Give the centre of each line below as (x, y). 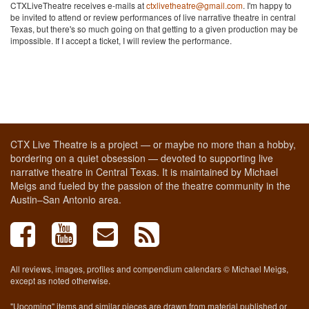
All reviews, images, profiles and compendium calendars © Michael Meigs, (149, 269)
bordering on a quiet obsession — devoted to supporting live (142, 158)
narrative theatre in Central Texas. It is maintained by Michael (144, 172)
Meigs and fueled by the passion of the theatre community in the (150, 186)
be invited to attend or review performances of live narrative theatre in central (153, 17)
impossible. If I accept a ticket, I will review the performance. (121, 41)
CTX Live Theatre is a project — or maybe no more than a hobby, (153, 144)
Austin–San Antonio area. (66, 200)
